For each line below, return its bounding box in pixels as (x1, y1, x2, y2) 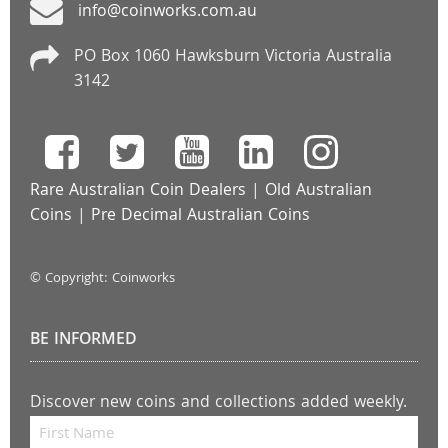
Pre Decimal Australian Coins (91, 202, 310, 230)
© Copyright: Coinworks (30, 267, 179, 290)
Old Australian (265, 177, 372, 205)
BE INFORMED (30, 326, 137, 354)
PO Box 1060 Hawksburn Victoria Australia (73, 44, 392, 71)
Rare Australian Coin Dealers (30, 177, 246, 205)
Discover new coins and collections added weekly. (30, 389, 407, 417)
